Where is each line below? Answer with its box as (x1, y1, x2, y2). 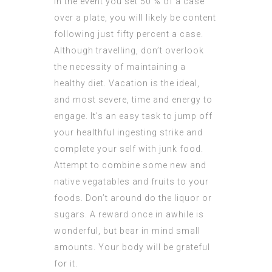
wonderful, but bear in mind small (54, 226, 200, 236)
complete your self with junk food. (54, 144, 203, 154)
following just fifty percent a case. (54, 29, 203, 39)
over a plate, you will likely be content (54, 13, 216, 23)
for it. (54, 259, 78, 269)
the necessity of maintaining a (54, 62, 186, 72)
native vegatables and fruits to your (54, 177, 209, 187)
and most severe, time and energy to (54, 95, 212, 105)
